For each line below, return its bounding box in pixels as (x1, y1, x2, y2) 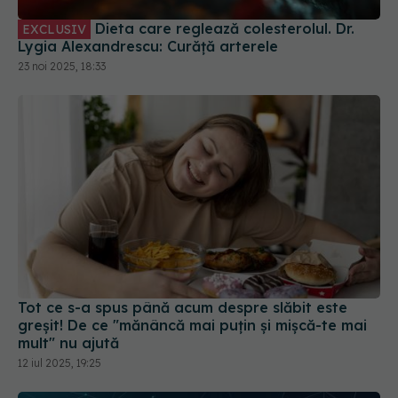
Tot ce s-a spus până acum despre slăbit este (18, 298, 347, 317)
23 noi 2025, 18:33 (18, 59, 106, 73)
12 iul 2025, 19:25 (18, 356, 101, 370)
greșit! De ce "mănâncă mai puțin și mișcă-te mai (18, 316, 367, 335)
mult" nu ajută (18, 334, 119, 353)
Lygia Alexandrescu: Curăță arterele (18, 36, 278, 55)
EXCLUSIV (22, 20, 86, 37)
